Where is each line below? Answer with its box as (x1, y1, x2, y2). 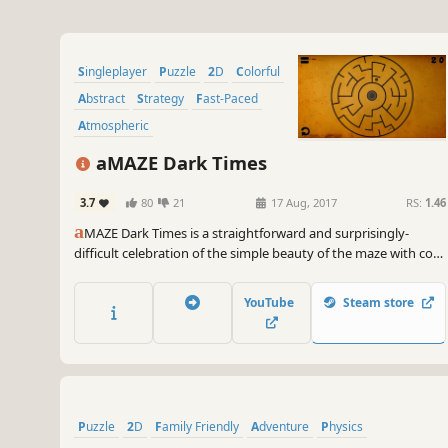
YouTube (243, 293, 300, 311)
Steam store (337, 293, 420, 311)
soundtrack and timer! (74, 264, 207, 283)
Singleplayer (85, 63, 147, 81)
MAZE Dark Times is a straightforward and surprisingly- (84, 224, 409, 243)
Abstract (86, 90, 125, 108)
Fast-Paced (203, 90, 258, 108)
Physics (329, 417, 363, 435)
